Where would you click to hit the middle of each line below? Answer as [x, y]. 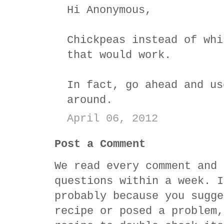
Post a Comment [100, 144]
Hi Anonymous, [109, 10]
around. [90, 100]
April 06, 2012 [112, 118]
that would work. [119, 55]
